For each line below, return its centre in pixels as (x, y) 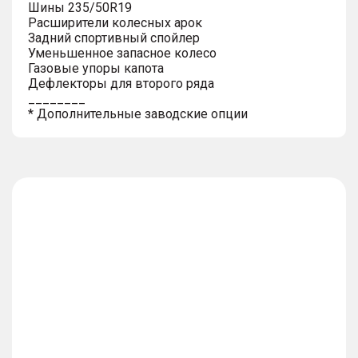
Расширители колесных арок (115, 22)
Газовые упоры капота (96, 68)
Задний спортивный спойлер (114, 38)
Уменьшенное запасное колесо (122, 53)
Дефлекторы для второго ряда (121, 83)
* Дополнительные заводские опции (138, 113)
